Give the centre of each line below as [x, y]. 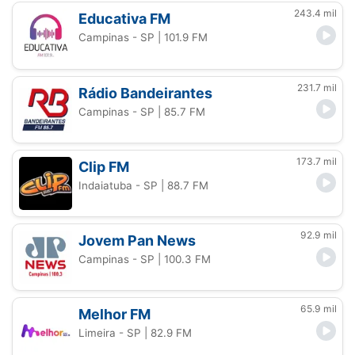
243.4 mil [315, 13]
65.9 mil [319, 309]
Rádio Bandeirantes [146, 93]
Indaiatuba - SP [118, 185]
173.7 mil [317, 161]
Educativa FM [125, 19]
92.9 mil [319, 235]
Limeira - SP [110, 333]
